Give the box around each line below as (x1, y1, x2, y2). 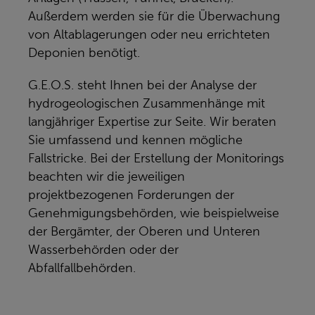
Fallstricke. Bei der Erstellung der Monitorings (28, 151, 284, 165)
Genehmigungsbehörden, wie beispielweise (28, 206, 279, 220)
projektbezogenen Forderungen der (28, 188, 234, 202)
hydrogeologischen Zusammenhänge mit (28, 96, 265, 110)
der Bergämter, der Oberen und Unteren (28, 224, 260, 238)
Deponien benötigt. (28, 46, 140, 60)
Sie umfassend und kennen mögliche (28, 133, 243, 147)
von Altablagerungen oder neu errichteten (28, 27, 270, 41)
